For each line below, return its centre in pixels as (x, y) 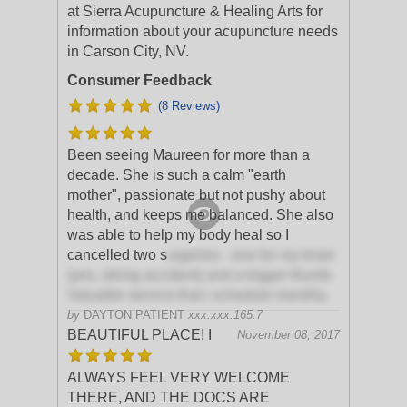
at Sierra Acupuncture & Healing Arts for (195, 11)
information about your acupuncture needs (203, 31)
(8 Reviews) (189, 106)
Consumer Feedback (139, 80)
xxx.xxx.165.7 (225, 315)
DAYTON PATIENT (134, 315)
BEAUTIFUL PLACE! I (139, 335)
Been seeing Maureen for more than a (189, 155)
